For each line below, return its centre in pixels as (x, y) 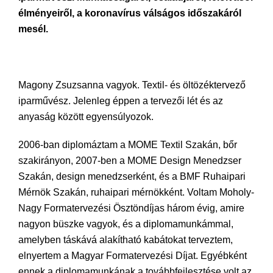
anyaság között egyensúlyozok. (86, 117)
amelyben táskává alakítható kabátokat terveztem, (126, 240)
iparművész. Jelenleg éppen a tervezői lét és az (121, 101)
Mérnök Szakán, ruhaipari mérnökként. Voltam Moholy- (136, 192)
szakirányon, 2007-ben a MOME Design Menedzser (130, 161)
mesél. (33, 29)
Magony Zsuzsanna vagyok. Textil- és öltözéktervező (132, 85)
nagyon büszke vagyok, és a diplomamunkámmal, (126, 224)
